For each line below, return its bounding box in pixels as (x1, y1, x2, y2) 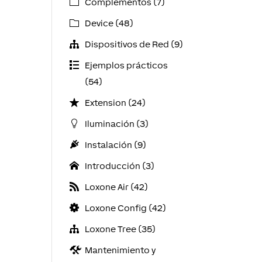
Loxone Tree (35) (84, 224, 156, 234)
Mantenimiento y (84, 245, 156, 255)
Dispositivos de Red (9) (84, 39, 183, 49)
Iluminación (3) (84, 119, 149, 129)
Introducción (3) (84, 161, 154, 171)
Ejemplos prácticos (84, 60, 168, 70)
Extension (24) (84, 98, 146, 108)
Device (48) (84, 18, 133, 28)
